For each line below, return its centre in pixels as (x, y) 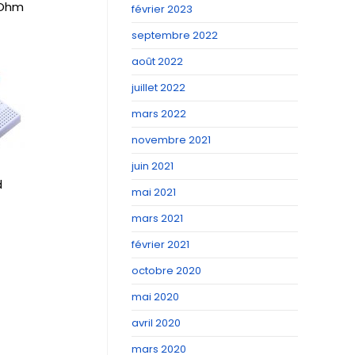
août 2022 (157, 61)
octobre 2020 (166, 271)
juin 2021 (153, 166)
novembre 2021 (171, 140)
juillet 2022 (158, 88)
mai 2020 (155, 297)
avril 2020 (156, 323)
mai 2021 (154, 192)
